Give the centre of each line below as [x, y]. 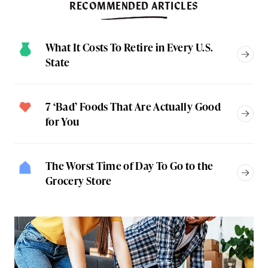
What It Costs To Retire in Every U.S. [130, 47]
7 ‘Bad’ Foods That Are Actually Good [133, 106]
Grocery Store [79, 180]
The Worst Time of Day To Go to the [130, 165]
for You [63, 121]
